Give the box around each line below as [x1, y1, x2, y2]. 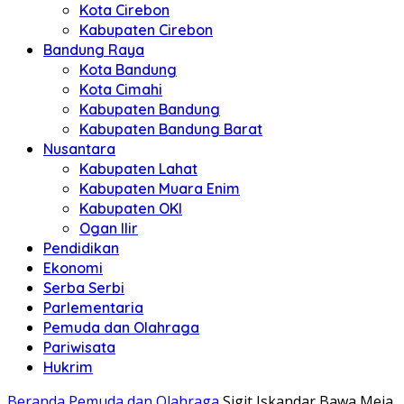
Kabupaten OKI [79, 199, 182, 217]
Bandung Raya [43, 41, 144, 59]
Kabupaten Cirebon [79, 21, 213, 39]
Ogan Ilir [79, 219, 138, 237]
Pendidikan [43, 239, 119, 257]
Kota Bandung [79, 60, 177, 78]
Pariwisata [43, 338, 115, 356]
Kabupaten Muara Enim [79, 179, 240, 197]
